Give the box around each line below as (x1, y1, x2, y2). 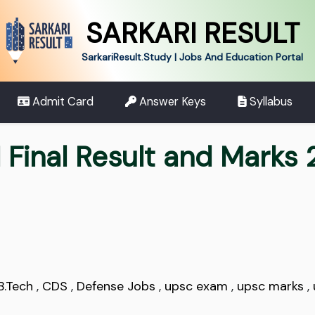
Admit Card (30, 94, 94, 110)
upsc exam (165, 278, 228, 295)
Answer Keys (136, 94, 207, 110)
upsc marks (237, 278, 304, 295)
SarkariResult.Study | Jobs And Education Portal (82, 51, 303, 64)
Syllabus (246, 94, 292, 110)
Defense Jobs (77, 278, 155, 295)
